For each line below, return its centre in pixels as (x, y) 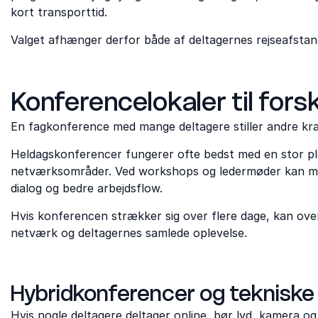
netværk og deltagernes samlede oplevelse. (129, 233)
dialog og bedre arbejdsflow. (87, 188)
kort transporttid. (59, 12)
